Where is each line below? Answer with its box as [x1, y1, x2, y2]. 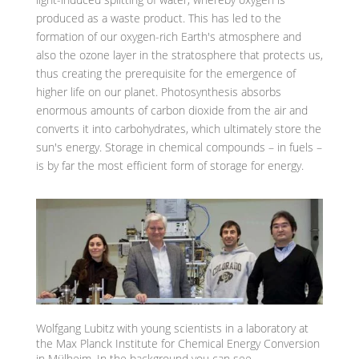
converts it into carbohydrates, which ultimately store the [35, 121, 321, 136]
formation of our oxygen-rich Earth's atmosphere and [35, 29, 301, 44]
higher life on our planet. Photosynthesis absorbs [35, 84, 281, 99]
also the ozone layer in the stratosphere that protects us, [35, 47, 323, 63]
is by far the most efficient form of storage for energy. [35, 158, 304, 173]
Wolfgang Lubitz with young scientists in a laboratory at [35, 321, 309, 337]
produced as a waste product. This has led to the [35, 10, 281, 26]
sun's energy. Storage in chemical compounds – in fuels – [35, 139, 322, 155]
